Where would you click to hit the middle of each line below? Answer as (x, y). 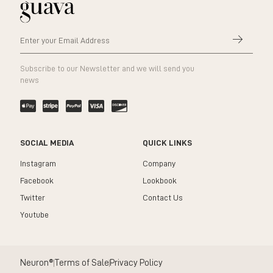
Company (159, 163)
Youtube (34, 214)
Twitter (32, 197)
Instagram (38, 163)
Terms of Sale (81, 263)
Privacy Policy (136, 263)
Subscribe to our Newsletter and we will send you (107, 68)
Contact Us (163, 197)
